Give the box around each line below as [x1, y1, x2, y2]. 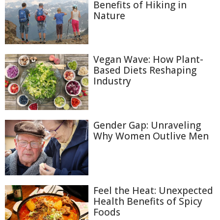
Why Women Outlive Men [93, 129, 209, 142]
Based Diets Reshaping [93, 64, 196, 77]
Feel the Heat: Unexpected [93, 184, 213, 197]
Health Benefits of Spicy [93, 195, 202, 208]
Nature [93, 9, 125, 22]
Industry [93, 75, 131, 88]
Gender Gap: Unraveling [93, 118, 201, 132]
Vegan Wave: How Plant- [93, 53, 203, 66]
